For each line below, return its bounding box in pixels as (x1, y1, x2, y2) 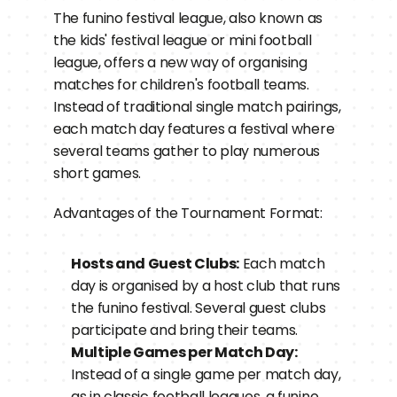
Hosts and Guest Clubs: (71, 253, 239, 274)
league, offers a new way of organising (53, 52, 307, 73)
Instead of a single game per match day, (71, 364, 341, 385)
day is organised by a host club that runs (71, 276, 340, 296)
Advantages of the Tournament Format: (53, 203, 323, 223)
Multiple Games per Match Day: (71, 342, 298, 362)
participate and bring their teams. (71, 320, 299, 340)
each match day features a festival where (53, 119, 335, 139)
